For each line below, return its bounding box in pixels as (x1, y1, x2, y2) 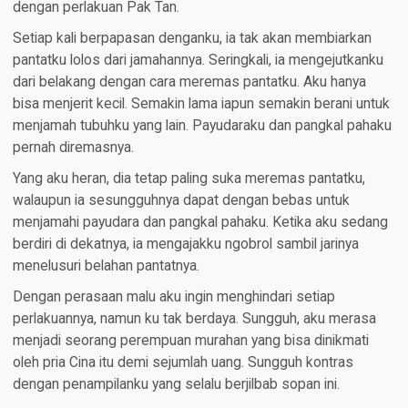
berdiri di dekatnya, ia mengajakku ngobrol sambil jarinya (12, 236, 359, 253)
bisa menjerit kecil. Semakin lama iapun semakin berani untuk (12, 96, 390, 113)
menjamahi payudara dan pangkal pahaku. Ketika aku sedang (12, 214, 388, 231)
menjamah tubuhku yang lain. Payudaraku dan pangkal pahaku (12, 117, 392, 135)
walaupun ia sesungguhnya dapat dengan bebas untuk (12, 192, 350, 209)
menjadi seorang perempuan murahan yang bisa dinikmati (12, 332, 369, 350)
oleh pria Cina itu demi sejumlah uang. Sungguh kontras (12, 354, 353, 372)
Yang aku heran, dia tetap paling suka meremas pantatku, (12, 170, 365, 188)
